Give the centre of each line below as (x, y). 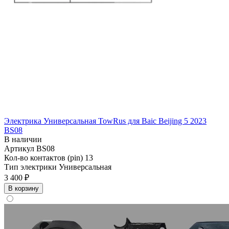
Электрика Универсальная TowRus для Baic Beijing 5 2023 (105, 121)
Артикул (20, 149)
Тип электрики (31, 167)
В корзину (24, 189)
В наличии (23, 140)
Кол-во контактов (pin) (44, 158)
